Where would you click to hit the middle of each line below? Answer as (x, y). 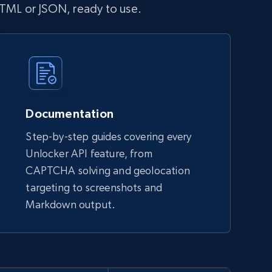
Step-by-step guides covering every (109, 136)
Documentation (70, 114)
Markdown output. (71, 204)
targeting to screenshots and (94, 187)
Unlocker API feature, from (89, 153)
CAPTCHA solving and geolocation (108, 170)
